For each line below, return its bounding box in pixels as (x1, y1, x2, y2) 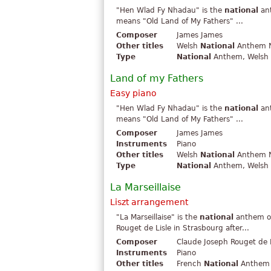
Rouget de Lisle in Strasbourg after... (116, 224, 249, 233)
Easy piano (110, 88, 157, 99)
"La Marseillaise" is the (116, 213, 200, 222)
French (177, 260, 204, 269)
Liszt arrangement (110, 197, 188, 207)
